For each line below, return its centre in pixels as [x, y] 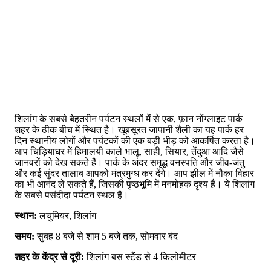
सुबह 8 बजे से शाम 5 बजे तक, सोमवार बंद [106, 236]
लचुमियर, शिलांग [67, 215]
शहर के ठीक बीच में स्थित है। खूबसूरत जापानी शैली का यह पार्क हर [129, 129]
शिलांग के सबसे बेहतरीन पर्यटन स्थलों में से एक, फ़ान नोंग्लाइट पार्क [129, 119]
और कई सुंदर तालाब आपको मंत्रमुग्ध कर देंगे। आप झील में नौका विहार [134, 173]
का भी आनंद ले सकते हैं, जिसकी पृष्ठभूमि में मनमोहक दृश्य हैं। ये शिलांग [135, 184]
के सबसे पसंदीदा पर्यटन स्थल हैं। [72, 195]
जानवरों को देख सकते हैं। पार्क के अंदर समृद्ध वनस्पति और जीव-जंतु [129, 162]
